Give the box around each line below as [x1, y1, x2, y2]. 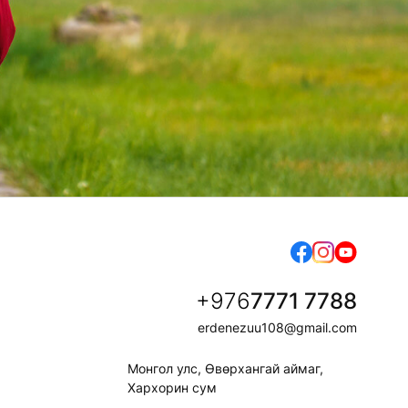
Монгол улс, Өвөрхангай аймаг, [127, 360, 323, 376]
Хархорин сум [127, 379, 217, 395]
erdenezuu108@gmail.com [198, 319, 357, 335]
